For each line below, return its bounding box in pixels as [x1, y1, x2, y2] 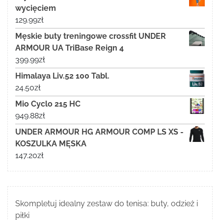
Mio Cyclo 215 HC [15, 99, 81, 109]
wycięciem [15, 3, 56, 13]
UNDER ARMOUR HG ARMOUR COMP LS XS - [15, 127, 184, 137]
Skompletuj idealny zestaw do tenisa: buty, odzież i [15, 199, 198, 209]
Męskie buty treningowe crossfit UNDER [15, 31, 166, 41]
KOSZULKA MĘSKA [15, 139, 86, 149]
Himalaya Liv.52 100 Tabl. [15, 71, 110, 81]
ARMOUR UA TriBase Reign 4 [15, 43, 124, 53]
